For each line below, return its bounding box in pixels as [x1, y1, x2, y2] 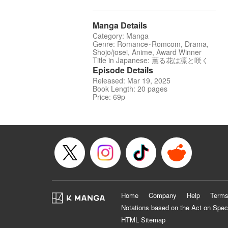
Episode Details [93, 64, 153, 76]
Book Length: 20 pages [93, 83, 167, 94]
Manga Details [93, 19, 147, 32]
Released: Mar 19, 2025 [93, 75, 170, 86]
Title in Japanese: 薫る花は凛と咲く [93, 55, 209, 66]
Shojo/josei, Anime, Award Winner [93, 47, 202, 58]
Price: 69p [93, 92, 125, 102]
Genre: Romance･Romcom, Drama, [93, 39, 209, 49]
